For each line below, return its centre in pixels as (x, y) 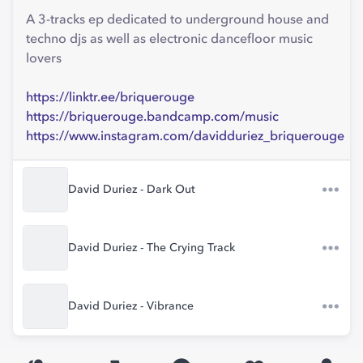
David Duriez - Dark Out (132, 190)
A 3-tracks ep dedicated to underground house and (177, 20)
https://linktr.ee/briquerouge (110, 98)
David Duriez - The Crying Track (152, 248)
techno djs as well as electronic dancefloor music (169, 40)
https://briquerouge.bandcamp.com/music (152, 117)
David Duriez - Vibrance (131, 306)
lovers (44, 59)
